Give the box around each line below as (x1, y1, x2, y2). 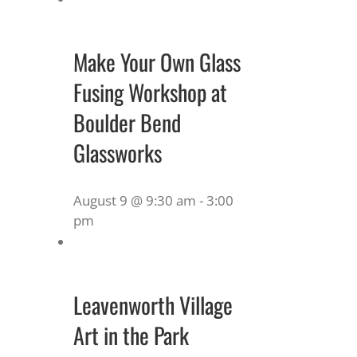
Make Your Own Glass (73, 45, 241, 78)
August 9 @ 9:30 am (73, 190, 196, 210)
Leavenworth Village (73, 288, 233, 321)
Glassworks (73, 135, 162, 169)
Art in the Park (73, 318, 189, 351)
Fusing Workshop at (73, 75, 227, 108)
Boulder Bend (73, 105, 181, 139)
